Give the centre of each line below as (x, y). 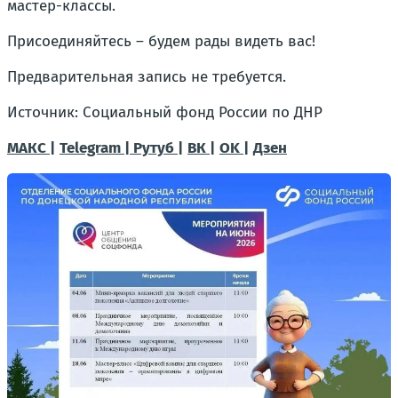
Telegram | (96, 148)
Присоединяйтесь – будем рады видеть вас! (161, 41)
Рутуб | (158, 148)
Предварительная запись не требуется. (147, 77)
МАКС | (31, 148)
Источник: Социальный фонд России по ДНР (165, 112)
